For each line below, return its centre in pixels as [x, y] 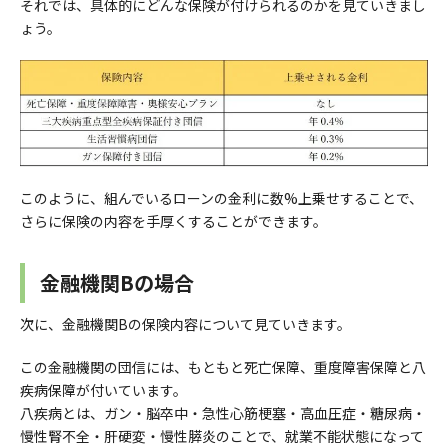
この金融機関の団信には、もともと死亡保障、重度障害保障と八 [223, 367]
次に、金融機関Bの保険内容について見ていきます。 [185, 324]
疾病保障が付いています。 [103, 390]
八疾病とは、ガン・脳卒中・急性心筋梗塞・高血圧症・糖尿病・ [223, 413]
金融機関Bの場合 [117, 283]
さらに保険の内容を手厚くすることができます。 [173, 221]
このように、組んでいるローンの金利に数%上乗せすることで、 [221, 198]
